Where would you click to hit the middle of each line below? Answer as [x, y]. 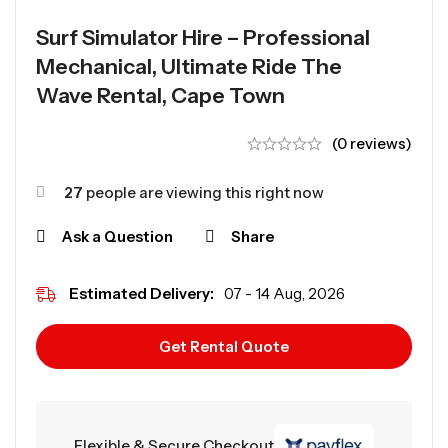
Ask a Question [117, 236]
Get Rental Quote [224, 346]
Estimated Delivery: [141, 293]
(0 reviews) [372, 143]
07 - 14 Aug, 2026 [284, 293]
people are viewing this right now [203, 192]
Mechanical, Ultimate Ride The [189, 65]
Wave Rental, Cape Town [160, 94]
